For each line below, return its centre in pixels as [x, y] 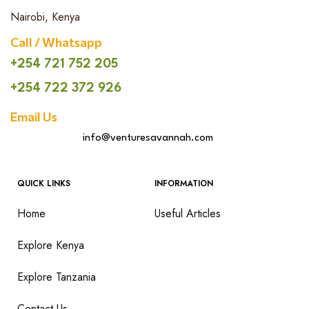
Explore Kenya [51, 246]
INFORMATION [184, 184]
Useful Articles [188, 214]
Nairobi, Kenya [45, 17]
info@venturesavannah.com [148, 139]
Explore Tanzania [57, 277]
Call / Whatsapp [56, 42]
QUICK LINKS [44, 184]
